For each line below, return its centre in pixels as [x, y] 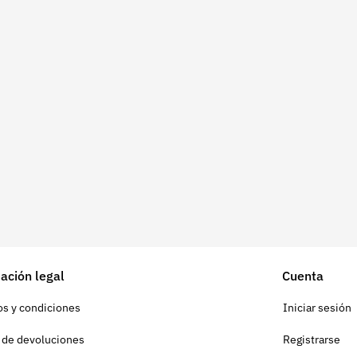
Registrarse [311, 339]
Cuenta [302, 276]
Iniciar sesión [317, 308]
